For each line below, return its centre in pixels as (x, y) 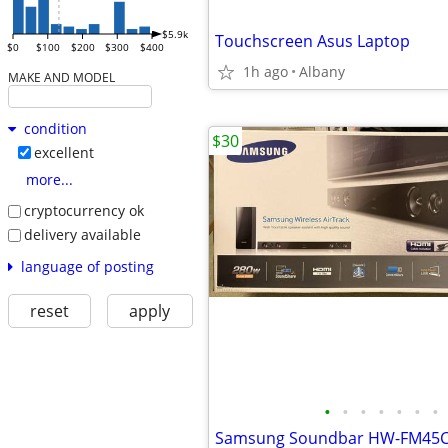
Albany (322, 71)
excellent (63, 153)
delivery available (82, 234)
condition (55, 129)
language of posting (87, 266)
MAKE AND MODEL (61, 77)
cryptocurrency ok (83, 211)
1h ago (265, 71)
